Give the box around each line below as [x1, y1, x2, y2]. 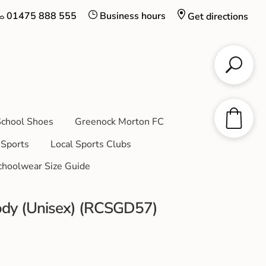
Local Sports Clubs [50, 137, 131, 151]
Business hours [100, 9, 166, 23]
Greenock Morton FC [74, 115, 164, 128]
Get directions [188, 10, 248, 24]
